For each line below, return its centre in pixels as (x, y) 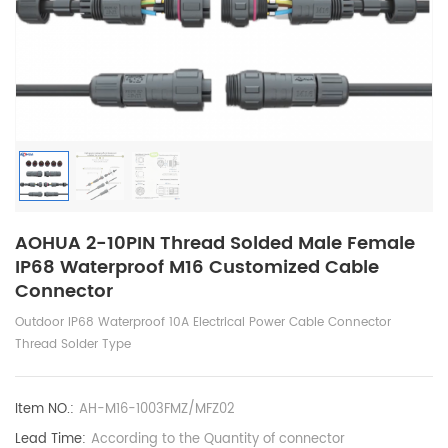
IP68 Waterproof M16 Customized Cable (197, 267)
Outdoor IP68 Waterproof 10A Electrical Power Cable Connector (203, 322)
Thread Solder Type (73, 344)
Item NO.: (44, 409)
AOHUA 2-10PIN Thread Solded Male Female (215, 243)
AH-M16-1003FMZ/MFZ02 (157, 409)
